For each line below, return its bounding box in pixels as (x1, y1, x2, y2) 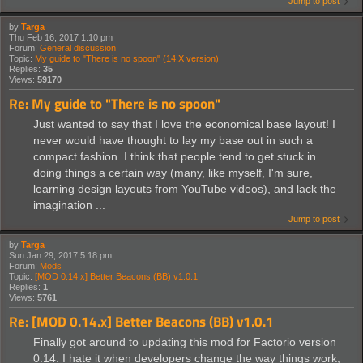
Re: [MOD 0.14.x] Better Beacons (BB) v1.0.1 (9, 311, 274, 332)
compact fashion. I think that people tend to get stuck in (33, 150, 316, 164)
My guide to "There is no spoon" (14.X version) (35, 53, 219, 64)
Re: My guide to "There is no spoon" (9, 93, 220, 114)
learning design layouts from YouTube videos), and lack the (33, 182, 336, 196)
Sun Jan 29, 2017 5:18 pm (9, 250, 112, 261)
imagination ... (33, 199, 105, 212)
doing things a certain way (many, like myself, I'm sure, (33, 166, 313, 180)
